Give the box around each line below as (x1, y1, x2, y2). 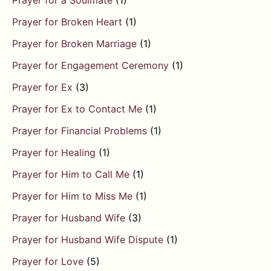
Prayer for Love (12, 255, 83, 268)
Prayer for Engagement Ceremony (12, 59, 169, 72)
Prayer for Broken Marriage (12, 38, 137, 50)
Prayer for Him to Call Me (12, 168, 129, 181)
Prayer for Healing (12, 146, 96, 159)
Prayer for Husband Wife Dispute (12, 233, 163, 246)
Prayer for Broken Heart (12, 16, 122, 28)
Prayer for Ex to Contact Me (12, 103, 142, 116)
